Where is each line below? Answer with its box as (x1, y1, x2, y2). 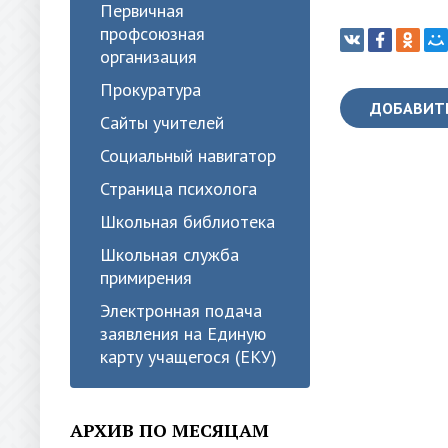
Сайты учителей (100, 111, 224, 134)
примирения (100, 266, 192, 289)
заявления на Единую (100, 322, 266, 345)
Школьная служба (100, 243, 239, 266)
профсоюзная (100, 22, 205, 45)
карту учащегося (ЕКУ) (100, 345, 277, 368)
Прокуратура (100, 78, 201, 101)
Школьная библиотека (100, 210, 275, 233)
